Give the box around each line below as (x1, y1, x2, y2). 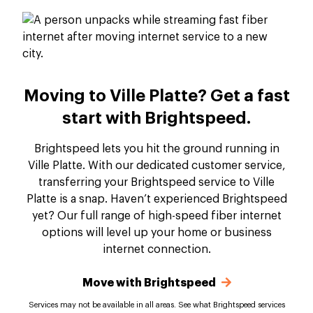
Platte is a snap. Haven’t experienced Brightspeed (26, 194, 287, 205)
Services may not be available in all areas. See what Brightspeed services (28, 301, 285, 309)
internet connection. (102, 244, 211, 255)
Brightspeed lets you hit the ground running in (34, 143, 279, 154)
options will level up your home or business (41, 227, 272, 238)
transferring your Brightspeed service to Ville (38, 177, 275, 188)
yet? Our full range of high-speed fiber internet (31, 210, 282, 221)
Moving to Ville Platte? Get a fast (23, 87, 290, 104)
